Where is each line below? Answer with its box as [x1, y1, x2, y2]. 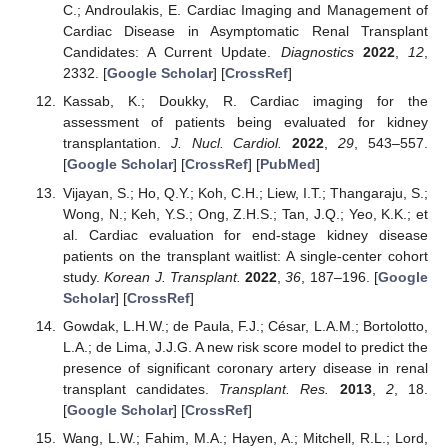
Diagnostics [280, 44, 354, 61]
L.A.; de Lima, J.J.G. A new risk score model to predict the [62, 338, 428, 355]
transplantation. [62, 135, 171, 152]
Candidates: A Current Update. [62, 44, 281, 61]
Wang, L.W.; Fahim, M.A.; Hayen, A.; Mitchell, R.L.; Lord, [62, 429, 428, 446]
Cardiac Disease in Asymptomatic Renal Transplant [62, 23, 428, 40]
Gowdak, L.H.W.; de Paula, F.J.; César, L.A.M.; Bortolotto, [62, 317, 428, 334]
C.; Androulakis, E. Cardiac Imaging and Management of [62, 2, 428, 19]
